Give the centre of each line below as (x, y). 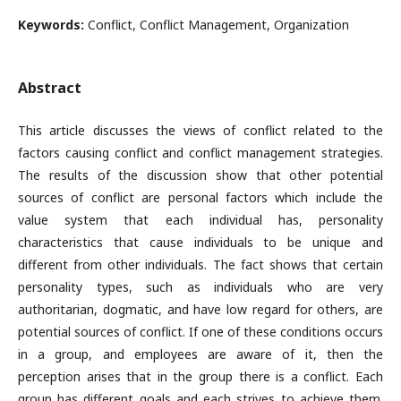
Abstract (50, 88)
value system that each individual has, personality (200, 220)
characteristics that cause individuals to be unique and (200, 242)
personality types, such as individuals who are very (200, 287)
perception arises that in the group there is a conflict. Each (200, 376)
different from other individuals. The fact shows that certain (200, 264)
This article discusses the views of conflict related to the (200, 130)
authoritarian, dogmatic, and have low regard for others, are (200, 309)
